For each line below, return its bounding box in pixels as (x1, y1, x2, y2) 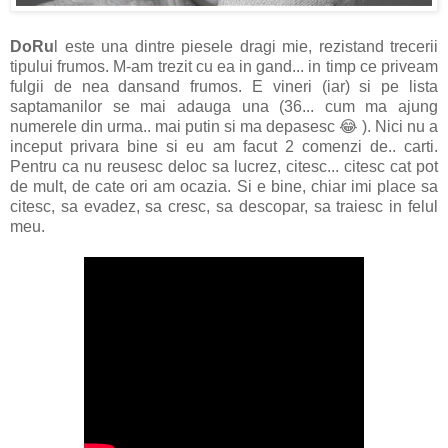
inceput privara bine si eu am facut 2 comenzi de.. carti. (10, 138, 438, 156)
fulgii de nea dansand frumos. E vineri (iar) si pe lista (10, 78, 438, 96)
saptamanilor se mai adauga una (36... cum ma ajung (10, 98, 438, 116)
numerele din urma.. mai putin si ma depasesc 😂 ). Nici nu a (10, 118, 438, 136)
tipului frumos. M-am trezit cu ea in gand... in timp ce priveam (10, 58, 438, 76)
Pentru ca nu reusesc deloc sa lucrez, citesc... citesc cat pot (10, 158, 438, 176)
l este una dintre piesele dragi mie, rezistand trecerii (54, 38, 438, 56)
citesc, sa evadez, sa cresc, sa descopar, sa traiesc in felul (10, 198, 438, 216)
